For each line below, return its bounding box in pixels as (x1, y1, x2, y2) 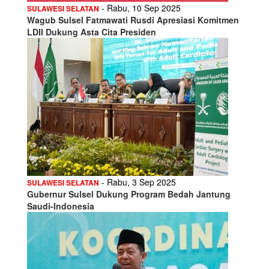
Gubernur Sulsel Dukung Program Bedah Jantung (27, 187, 231, 200)
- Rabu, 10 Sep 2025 (99, 1, 181, 14)
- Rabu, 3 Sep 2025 (99, 175, 176, 188)
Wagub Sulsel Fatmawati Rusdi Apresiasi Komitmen (27, 13, 239, 26)
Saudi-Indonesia (27, 199, 94, 212)
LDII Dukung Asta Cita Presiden (27, 25, 156, 38)
